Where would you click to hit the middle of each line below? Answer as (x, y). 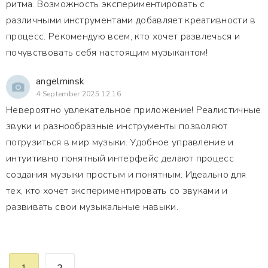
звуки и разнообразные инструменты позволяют (117, 126)
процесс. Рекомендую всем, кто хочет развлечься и (123, 36)
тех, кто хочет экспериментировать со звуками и (117, 191)
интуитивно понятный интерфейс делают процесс (120, 159)
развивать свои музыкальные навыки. (92, 207)
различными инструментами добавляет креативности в (131, 20)
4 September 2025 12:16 (79, 94)
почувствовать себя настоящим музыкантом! (107, 53)
